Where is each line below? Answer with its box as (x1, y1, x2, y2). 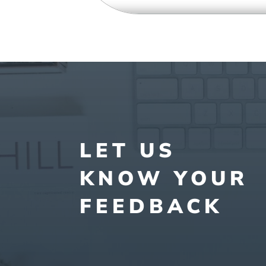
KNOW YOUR (80, 165, 249, 193)
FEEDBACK (80, 193, 223, 221)
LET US (80, 137, 176, 165)
